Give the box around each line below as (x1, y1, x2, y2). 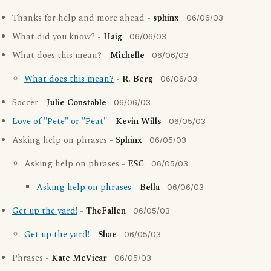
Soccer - (12, 96, 47, 109)
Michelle (110, 49, 145, 62)
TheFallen (86, 204, 126, 218)
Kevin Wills (116, 115, 162, 128)
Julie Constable (47, 96, 106, 109)
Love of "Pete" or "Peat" (12, 115, 107, 128)
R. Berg (122, 73, 153, 86)
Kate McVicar (51, 252, 107, 265)
